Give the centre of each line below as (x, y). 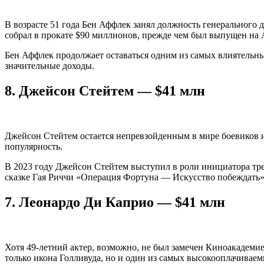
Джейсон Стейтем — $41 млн (112, 91)
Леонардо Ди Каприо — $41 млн (122, 202)
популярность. (34, 147)
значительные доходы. (49, 66)
